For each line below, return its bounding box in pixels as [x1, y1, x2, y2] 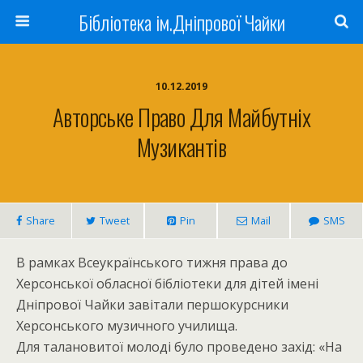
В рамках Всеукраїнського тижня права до [16, 254, 288, 271]
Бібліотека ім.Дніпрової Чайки [78, 7, 285, 36]
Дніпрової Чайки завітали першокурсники [16, 296, 288, 314]
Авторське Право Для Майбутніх [52, 100, 311, 134]
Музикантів [136, 130, 227, 164]
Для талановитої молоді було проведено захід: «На [16, 338, 342, 356]
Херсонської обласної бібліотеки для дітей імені [16, 275, 318, 293]
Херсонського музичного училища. [16, 317, 237, 335]
